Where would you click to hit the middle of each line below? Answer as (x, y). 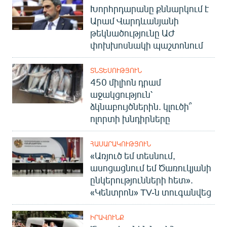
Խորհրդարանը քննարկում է (149, 8)
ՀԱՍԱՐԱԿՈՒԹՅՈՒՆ (121, 144)
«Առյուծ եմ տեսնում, (133, 155)
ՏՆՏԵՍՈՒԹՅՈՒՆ (116, 70)
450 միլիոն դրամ (126, 82)
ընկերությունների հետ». (142, 180)
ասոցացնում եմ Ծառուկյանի (151, 167)
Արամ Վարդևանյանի (135, 21)
